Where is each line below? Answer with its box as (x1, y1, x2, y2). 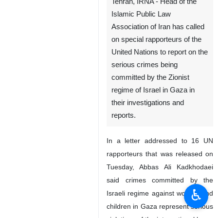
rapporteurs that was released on (107, 150, 213, 158)
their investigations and (111, 99, 184, 107)
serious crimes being (111, 61, 178, 69)
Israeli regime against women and (107, 189, 213, 197)
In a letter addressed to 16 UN (107, 137, 213, 145)
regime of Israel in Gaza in (111, 86, 195, 94)
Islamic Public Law (111, 10, 171, 18)
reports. (111, 111, 136, 119)
